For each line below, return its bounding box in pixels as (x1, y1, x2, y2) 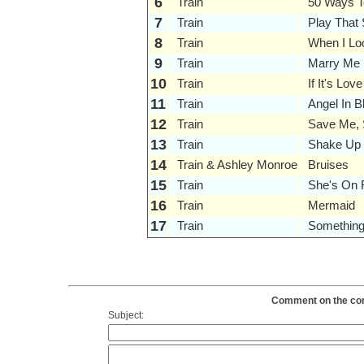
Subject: (108, 310, 144, 322)
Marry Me (307, 56, 360, 71)
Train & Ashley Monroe (176, 158, 297, 172)
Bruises (307, 158, 349, 172)
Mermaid (307, 198, 355, 213)
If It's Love (307, 76, 362, 91)
